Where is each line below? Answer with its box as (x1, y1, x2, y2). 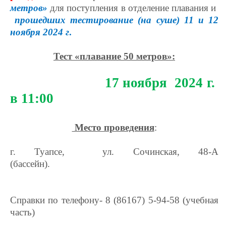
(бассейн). (10, 158, 218, 169)
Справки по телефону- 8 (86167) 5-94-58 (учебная (10, 195, 218, 205)
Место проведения (72, 122, 154, 133)
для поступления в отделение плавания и (50, 3, 219, 13)
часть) (10, 207, 35, 217)
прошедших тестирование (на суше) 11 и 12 (15, 15, 219, 25)
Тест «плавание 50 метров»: (53, 51, 175, 62)
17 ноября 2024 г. (104, 75, 219, 90)
